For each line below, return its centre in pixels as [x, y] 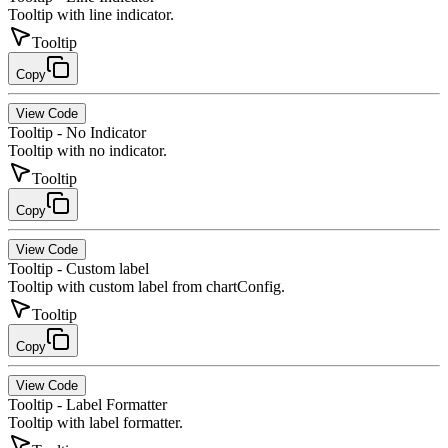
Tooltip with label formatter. [95, 422]
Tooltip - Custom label [78, 268]
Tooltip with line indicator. [91, 14]
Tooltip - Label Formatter [87, 404]
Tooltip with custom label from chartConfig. [146, 286]
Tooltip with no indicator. [87, 150]
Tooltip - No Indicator [77, 132]
